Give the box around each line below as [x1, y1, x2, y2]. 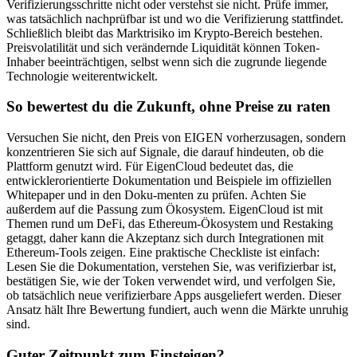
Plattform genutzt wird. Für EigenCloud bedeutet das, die [6, 159, 293, 173]
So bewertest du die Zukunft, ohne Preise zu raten [6, 98, 331, 116]
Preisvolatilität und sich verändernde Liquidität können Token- [6, 40, 320, 54]
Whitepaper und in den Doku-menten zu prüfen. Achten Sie [6, 187, 306, 202]
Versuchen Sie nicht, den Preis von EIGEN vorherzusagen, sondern [6, 130, 346, 144]
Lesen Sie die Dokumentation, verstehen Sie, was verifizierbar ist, [6, 259, 336, 273]
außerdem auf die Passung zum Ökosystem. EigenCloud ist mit [6, 202, 323, 216]
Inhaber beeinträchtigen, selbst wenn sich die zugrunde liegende [6, 54, 327, 69]
